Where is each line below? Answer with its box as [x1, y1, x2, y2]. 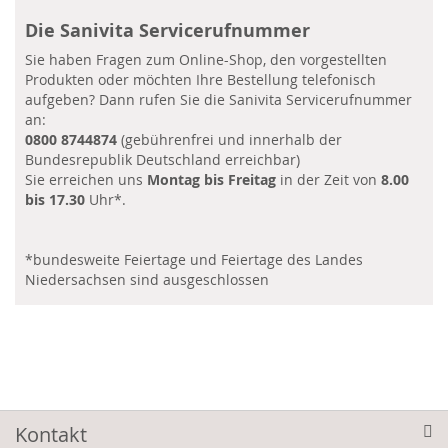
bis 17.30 [25, 189, 85, 209]
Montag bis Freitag [147, 169, 276, 189]
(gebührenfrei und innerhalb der [117, 129, 342, 149]
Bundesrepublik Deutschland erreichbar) [25, 149, 300, 169]
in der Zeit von [276, 169, 381, 189]
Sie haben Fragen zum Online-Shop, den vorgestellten [25, 49, 387, 69]
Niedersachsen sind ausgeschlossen [25, 269, 269, 289]
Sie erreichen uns [25, 169, 147, 189]
